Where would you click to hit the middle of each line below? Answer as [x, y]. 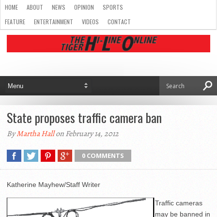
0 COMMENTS [103, 155]
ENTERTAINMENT [54, 22]
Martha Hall [35, 134]
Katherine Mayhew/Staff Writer [54, 185]
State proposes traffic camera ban [84, 117]
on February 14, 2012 [86, 134]
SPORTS [113, 7]
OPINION [84, 7]
